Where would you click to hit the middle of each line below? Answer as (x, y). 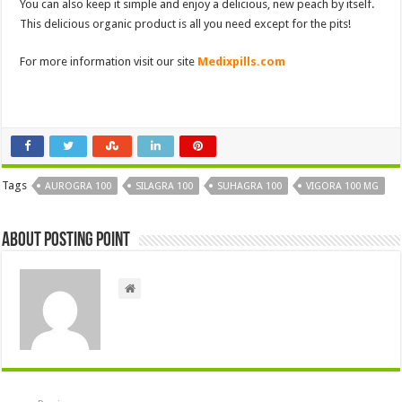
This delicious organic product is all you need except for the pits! (186, 23)
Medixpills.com (242, 61)
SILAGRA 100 (165, 186)
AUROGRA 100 (79, 186)
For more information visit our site (109, 61)
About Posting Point (66, 240)
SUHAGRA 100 (250, 186)
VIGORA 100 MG (343, 186)
